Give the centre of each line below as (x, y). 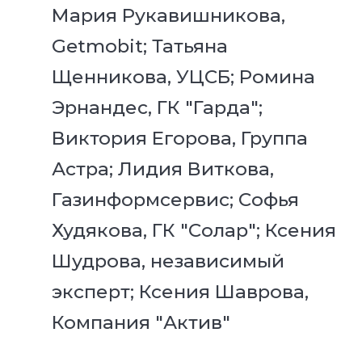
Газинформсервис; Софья (176, 199)
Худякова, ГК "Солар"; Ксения (194, 230)
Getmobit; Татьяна (140, 46)
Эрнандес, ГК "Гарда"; (158, 107)
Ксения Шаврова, (224, 291)
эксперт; (96, 291)
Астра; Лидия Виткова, (163, 168)
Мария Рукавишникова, (169, 15)
